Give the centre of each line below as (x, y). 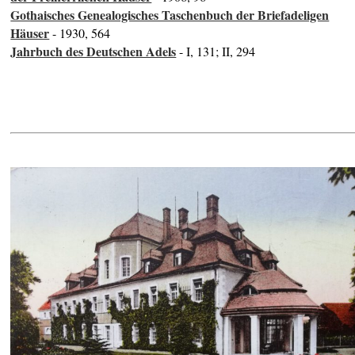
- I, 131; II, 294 (216, 52)
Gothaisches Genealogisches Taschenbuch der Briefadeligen (170, 15)
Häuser (30, 33)
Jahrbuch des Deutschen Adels (94, 52)
